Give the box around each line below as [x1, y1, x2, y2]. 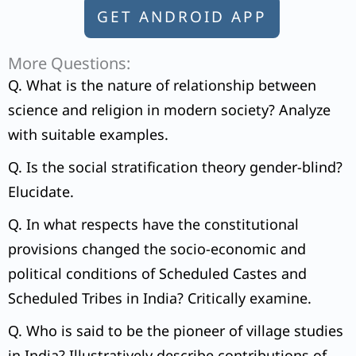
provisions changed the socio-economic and [8, 239, 306, 259]
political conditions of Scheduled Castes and [8, 264, 307, 284]
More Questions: [8, 52, 130, 75]
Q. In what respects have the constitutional [8, 215, 299, 234]
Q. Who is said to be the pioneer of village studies [8, 321, 343, 341]
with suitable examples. [8, 125, 168, 145]
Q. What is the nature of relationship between [8, 75, 316, 95]
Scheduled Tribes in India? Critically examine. [8, 288, 311, 308]
